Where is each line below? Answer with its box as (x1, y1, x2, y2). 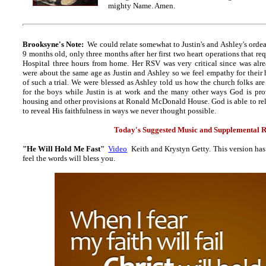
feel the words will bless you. (23, 153, 115, 163)
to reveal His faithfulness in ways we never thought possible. (23, 106, 216, 115)
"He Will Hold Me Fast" (23, 144, 104, 153)
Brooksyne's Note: (23, 39, 86, 49)
